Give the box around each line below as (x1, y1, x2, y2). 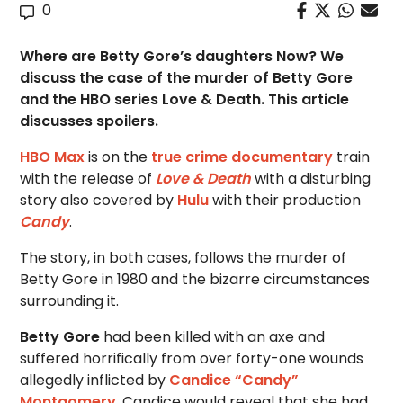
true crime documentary (151, 147, 334, 167)
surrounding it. (20, 291, 120, 311)
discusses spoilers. (20, 111, 159, 131)
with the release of (20, 168, 157, 189)
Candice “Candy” (169, 370, 300, 390)
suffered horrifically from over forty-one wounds (20, 348, 364, 369)
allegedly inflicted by (20, 370, 170, 390)
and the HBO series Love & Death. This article (20, 89, 350, 110)
